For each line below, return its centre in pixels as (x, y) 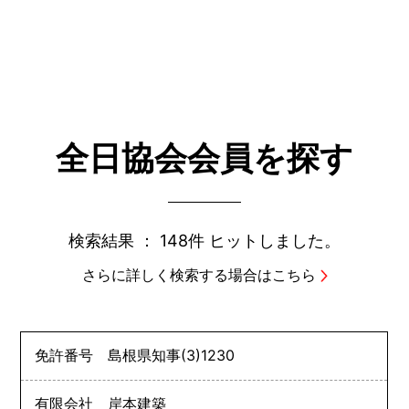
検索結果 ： (114, 240)
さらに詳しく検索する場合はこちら (199, 274)
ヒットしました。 (273, 240)
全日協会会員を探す (204, 157)
